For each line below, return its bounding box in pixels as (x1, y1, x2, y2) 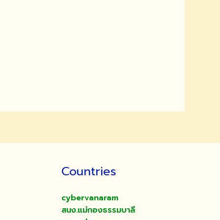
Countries (61, 162, 117, 180)
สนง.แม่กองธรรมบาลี (61, 204, 136, 216)
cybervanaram (61, 192, 119, 204)
